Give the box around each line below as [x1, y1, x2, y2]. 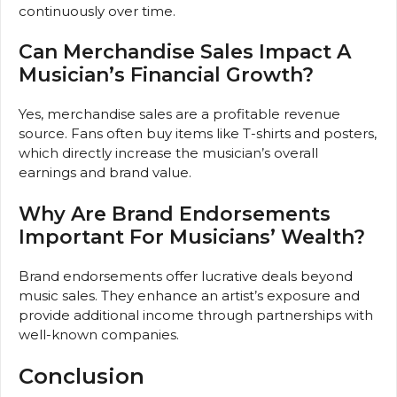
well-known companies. [19, 325, 179, 343]
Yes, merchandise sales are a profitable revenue [19, 105, 340, 123]
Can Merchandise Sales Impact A [19, 40, 351, 65]
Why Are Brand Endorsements [19, 201, 331, 226]
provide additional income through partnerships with [19, 306, 373, 323]
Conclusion [19, 363, 144, 390]
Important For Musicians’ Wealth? [19, 224, 365, 249]
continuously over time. [19, 2, 175, 19]
